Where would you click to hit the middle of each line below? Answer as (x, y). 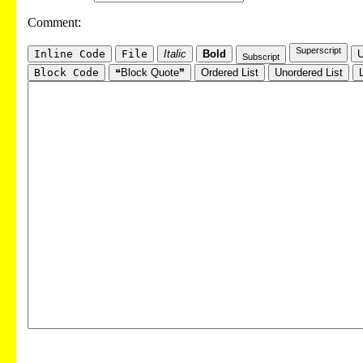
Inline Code (70, 53)
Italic (175, 53)
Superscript (318, 50)
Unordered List (309, 72)
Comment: (54, 22)
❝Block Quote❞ (150, 72)
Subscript (261, 56)
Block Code (66, 72)
